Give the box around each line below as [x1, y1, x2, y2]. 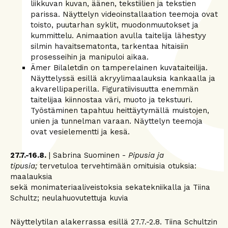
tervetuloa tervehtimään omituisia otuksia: [37, 161, 196, 170]
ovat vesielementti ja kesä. [31, 127, 130, 136]
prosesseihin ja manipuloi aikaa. [31, 52, 149, 62]
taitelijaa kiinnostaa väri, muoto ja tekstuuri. [31, 95, 192, 104]
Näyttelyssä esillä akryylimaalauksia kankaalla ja [31, 73, 215, 83]
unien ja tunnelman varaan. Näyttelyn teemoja [31, 116, 203, 126]
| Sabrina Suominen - [46, 151, 128, 160]
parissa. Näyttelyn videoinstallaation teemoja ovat [31, 9, 218, 19]
